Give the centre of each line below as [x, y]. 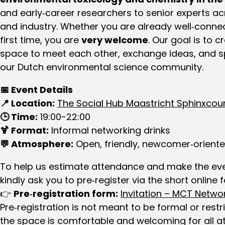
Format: [29, 130]
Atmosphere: [41, 144]
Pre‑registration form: [66, 193]
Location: [32, 103]
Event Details [41, 89]
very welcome [115, 40]
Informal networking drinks [109, 130]
